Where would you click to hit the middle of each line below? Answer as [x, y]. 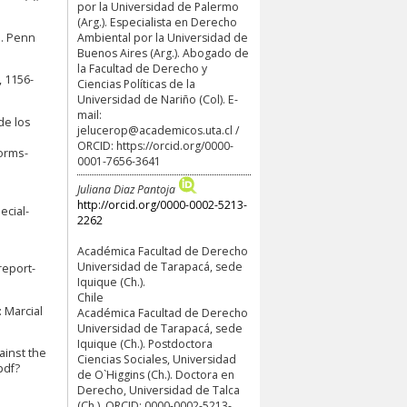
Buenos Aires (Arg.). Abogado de [163, 53]
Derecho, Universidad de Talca [159, 391]
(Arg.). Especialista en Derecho [157, 22]
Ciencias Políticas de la [136, 84]
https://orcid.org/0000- [175, 145]
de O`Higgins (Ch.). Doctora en [156, 375]
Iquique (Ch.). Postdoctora [145, 344]
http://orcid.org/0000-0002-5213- [162, 205]
